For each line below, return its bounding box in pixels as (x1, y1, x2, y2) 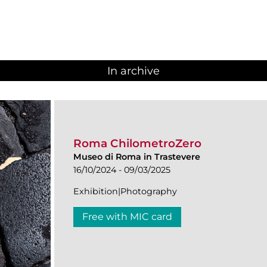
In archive (107, 64, 160, 78)
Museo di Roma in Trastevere (73, 151, 200, 162)
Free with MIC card (82, 210, 172, 222)
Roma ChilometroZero (73, 136, 201, 150)
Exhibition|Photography (73, 185, 177, 197)
